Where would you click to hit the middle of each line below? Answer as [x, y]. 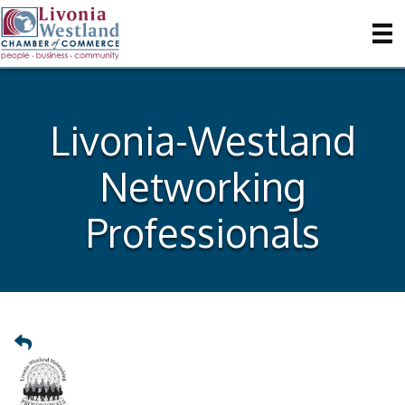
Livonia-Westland [202, 140]
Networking [202, 186]
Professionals [202, 232]
